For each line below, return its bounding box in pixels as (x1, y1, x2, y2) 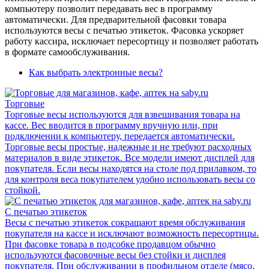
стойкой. (5, 184, 40, 195)
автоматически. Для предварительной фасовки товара (5, 14, 226, 25)
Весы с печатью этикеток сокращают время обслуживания (5, 217, 245, 228)
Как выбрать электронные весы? (29, 67, 163, 77)
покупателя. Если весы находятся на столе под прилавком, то (5, 163, 256, 174)
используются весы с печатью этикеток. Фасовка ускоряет (5, 25, 244, 35)
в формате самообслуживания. (5, 46, 130, 57)
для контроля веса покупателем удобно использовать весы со (5, 174, 255, 184)
